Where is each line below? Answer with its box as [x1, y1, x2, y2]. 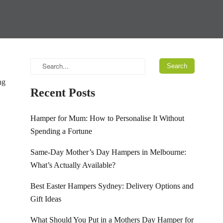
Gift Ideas [30, 195, 61, 203]
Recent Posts [30, 86, 95, 99]
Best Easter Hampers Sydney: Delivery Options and [30, 182, 194, 190]
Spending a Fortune [30, 127, 92, 135]
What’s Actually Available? [30, 161, 115, 169]
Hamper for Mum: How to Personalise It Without [30, 114, 184, 122]
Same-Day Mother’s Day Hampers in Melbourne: [30, 148, 186, 156]
